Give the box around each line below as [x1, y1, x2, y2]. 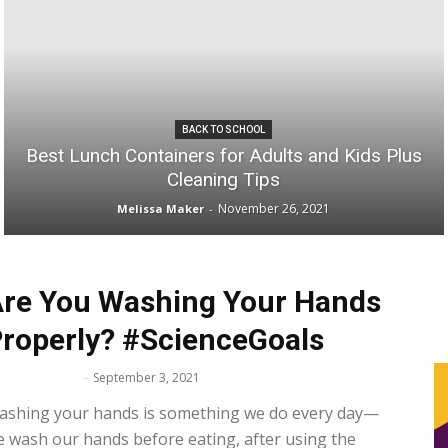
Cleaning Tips [167, 167, 281, 191]
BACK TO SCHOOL [182, 123, 266, 135]
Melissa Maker [117, 200, 205, 216]
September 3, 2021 [93, 368, 200, 386]
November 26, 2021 [218, 199, 331, 217]
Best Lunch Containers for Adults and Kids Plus [25, 143, 422, 167]
